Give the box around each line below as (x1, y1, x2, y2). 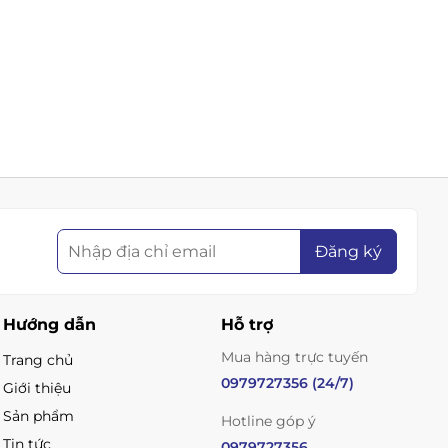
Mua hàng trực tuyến (220, 347, 368, 366)
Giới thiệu (3, 378, 72, 397)
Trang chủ (3, 350, 74, 369)
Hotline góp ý (220, 411, 316, 430)
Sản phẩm (3, 406, 75, 425)
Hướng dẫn (3, 314, 97, 334)
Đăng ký (314, 241, 382, 261)
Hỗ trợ (220, 314, 273, 334)
